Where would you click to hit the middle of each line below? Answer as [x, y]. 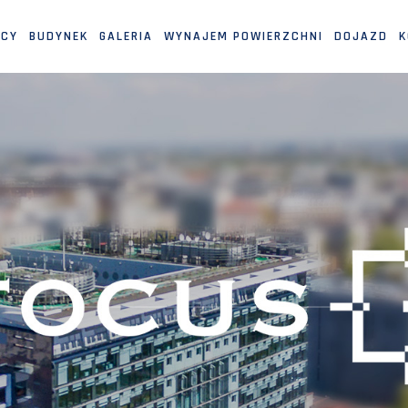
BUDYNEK [58, 36]
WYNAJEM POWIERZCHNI [243, 36]
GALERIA [126, 36]
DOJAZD [361, 36]
